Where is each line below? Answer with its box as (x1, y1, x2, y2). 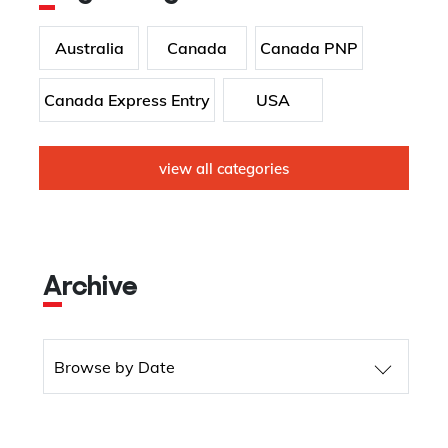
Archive (62, 274, 138, 303)
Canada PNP (260, 37, 358, 58)
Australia (54, 37, 124, 58)
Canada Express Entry (44, 89, 210, 110)
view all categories (159, 158, 289, 178)
